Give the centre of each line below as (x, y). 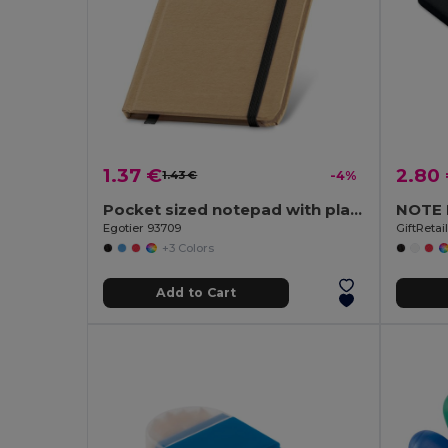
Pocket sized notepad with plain (356, 209)
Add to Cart (195, 293)
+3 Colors (187, 247)
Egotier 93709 (142, 227)
